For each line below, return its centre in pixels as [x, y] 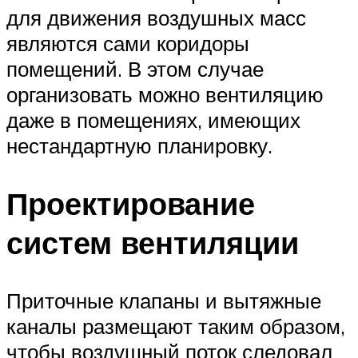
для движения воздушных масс [156, 18]
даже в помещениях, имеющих [153, 120]
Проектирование [131, 204]
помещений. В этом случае [135, 69]
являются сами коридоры [128, 44]
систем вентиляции [153, 243]
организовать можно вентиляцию [165, 95]
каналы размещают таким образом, [176, 326]
